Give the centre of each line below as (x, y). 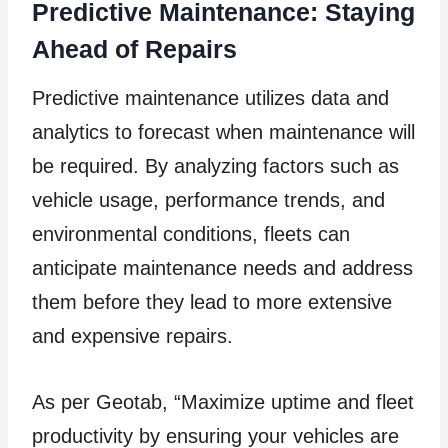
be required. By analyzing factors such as (215, 165)
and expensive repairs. (132, 335)
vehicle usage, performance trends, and (208, 199)
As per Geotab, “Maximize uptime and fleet (223, 401)
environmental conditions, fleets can (191, 233)
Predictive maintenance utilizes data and (210, 97)
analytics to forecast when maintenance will (223, 131)
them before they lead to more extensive (212, 301)
